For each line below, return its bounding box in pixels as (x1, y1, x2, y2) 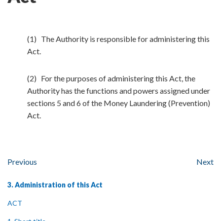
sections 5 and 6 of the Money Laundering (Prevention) (27, 98, 210, 108)
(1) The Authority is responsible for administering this (27, 34, 210, 43)
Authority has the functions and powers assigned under (27, 86, 210, 95)
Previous (7, 157, 37, 166)
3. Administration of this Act (7, 181, 103, 189)
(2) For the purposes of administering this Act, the (27, 74, 195, 83)
